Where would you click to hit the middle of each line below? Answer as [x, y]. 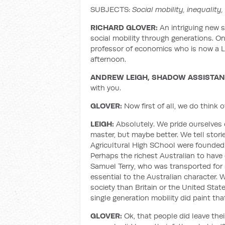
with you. [106, 88]
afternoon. [108, 59]
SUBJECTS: [110, 9]
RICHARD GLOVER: [124, 27]
